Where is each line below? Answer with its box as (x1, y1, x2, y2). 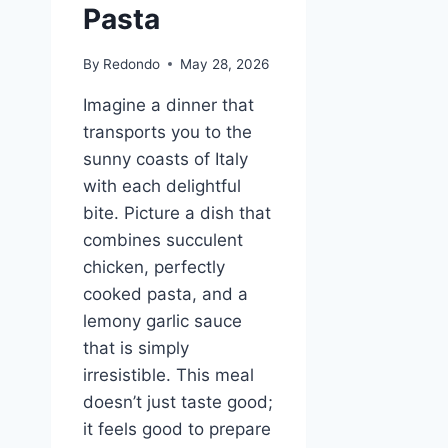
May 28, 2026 (180, 55, 270, 72)
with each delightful (83, 175, 241, 196)
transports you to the (83, 121, 252, 142)
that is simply (83, 337, 189, 358)
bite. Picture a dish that (83, 202, 271, 223)
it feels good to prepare (83, 418, 271, 439)
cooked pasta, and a (83, 283, 248, 304)
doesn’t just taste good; (83, 391, 273, 412)
